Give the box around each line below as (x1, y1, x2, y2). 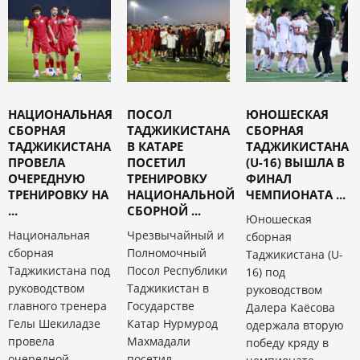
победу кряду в (245, 334, 329, 350)
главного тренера (8, 297, 107, 313)
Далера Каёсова (245, 299, 335, 315)
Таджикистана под (8, 262, 110, 278)
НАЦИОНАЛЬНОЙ (126, 186, 235, 202)
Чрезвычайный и (126, 227, 224, 243)
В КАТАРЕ (126, 137, 183, 154)
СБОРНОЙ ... (126, 202, 201, 219)
